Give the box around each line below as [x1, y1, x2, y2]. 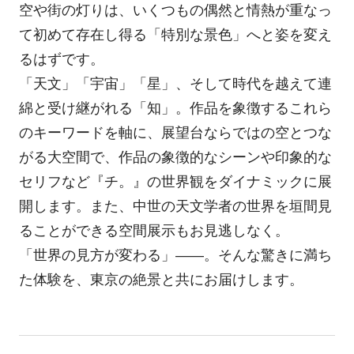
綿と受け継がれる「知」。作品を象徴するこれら [18, 100, 332, 116]
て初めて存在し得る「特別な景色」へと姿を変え [18, 26, 332, 43]
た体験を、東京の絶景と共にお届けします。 [18, 271, 303, 288]
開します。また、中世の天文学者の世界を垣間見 [18, 198, 332, 214]
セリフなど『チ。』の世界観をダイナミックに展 [18, 173, 332, 190]
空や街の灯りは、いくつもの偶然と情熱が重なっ [18, 2, 332, 18]
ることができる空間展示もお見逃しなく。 [18, 222, 289, 239]
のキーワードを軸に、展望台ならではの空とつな [18, 124, 332, 141]
